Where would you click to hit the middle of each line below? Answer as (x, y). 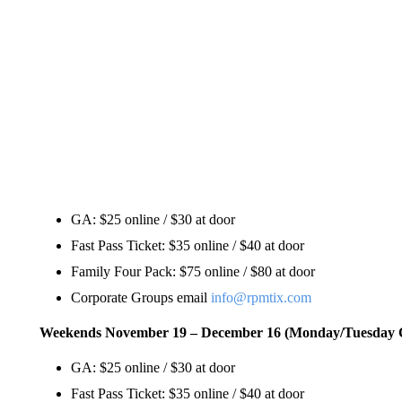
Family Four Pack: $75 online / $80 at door (192, 271)
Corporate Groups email (140, 297)
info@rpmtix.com (261, 297)
